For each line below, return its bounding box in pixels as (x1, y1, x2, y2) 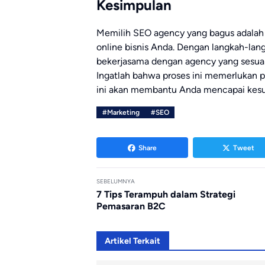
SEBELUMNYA (96, 178, 135, 185)
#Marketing (102, 108, 140, 117)
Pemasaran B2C (96, 201, 166, 212)
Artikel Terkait (105, 235, 161, 247)
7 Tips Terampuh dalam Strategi (96, 189, 235, 201)
